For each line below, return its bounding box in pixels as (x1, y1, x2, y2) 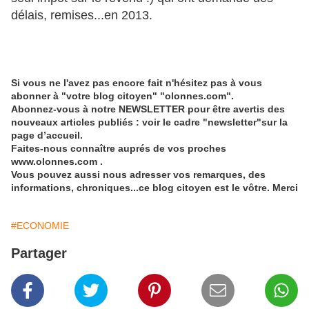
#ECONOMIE (11, 220, 69, 232)
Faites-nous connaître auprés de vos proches (11, 143, 226, 154)
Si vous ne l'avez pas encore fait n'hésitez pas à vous (11, 77, 262, 89)
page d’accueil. (11, 130, 83, 141)
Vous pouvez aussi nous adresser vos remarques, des (11, 169, 266, 181)
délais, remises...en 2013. (11, 8, 152, 23)
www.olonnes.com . (11, 156, 103, 168)
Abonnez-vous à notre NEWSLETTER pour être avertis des (11, 103, 285, 115)
